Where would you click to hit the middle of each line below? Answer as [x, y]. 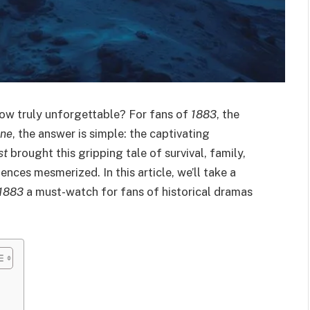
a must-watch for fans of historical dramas [138, 192]
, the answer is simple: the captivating [111, 134]
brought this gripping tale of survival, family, [127, 153]
